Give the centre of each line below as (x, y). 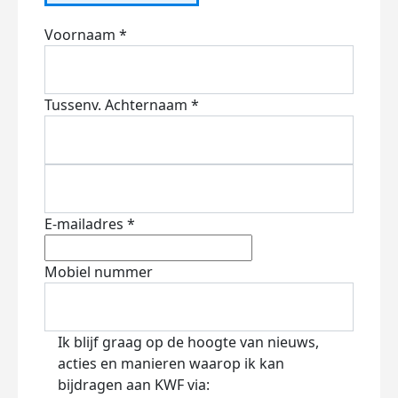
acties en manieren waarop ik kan (171, 363)
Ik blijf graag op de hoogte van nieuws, (188, 342)
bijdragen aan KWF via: (134, 385)
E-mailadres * (90, 224)
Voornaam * (86, 35)
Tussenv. (73, 105)
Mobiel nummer (99, 272)
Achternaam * (152, 105)
